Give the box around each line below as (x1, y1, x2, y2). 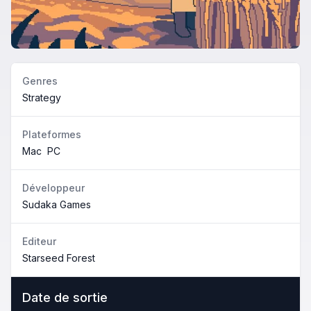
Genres (22, 75, 58, 87)
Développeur (22, 182, 85, 194)
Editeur (22, 235, 56, 248)
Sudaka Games (22, 199, 91, 211)
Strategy (22, 92, 61, 104)
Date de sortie (22, 290, 108, 305)
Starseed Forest (22, 252, 95, 264)
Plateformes (22, 128, 81, 141)
